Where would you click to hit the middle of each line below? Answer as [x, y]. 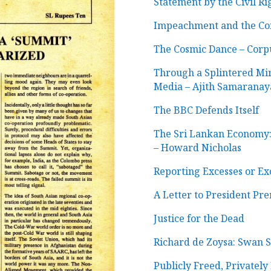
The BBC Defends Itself [206, 110]
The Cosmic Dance [196, 49]
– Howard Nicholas [197, 148]
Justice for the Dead [199, 219]
